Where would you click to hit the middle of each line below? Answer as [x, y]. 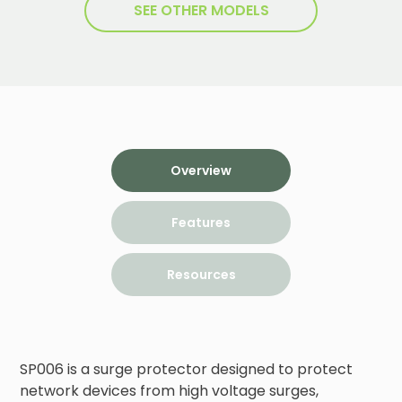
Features [201, 223]
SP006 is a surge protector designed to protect [187, 369]
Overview [201, 170]
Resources [201, 275]
